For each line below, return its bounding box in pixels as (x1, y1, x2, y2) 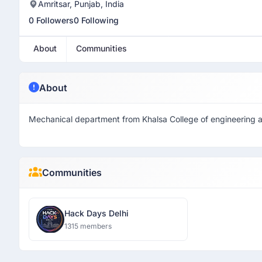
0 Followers (29, 15, 74, 25)
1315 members (64, 222, 112, 230)
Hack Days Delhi (64, 208, 129, 218)
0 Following (74, 15, 119, 25)
